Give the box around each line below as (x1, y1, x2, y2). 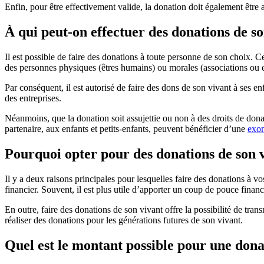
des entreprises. (5, 93, 61, 103)
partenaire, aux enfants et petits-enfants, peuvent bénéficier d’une (5, 123, 247, 134)
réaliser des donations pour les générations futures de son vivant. (5, 214, 243, 225)
